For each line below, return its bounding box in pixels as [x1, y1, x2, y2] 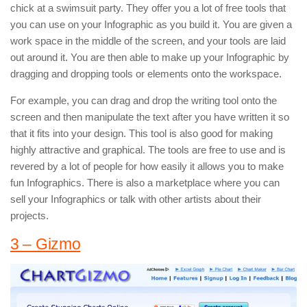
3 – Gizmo [10, 236, 81, 254]
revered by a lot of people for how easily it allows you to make [10, 160, 284, 173]
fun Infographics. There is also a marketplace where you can [10, 177, 280, 189]
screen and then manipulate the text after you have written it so [10, 111, 289, 123]
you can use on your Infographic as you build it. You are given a [10, 19, 292, 31]
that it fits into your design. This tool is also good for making [10, 127, 273, 140]
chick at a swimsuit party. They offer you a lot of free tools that [10, 2, 286, 14]
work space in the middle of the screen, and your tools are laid [10, 35, 286, 47]
